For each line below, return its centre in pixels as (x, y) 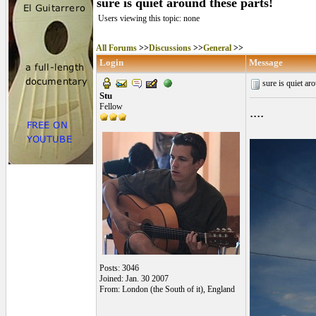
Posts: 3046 (119, 268)
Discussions (170, 48)
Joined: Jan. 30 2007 (134, 279)
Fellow (111, 107)
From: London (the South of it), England (167, 289)
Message (266, 62)
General (217, 48)
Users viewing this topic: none (149, 18)
